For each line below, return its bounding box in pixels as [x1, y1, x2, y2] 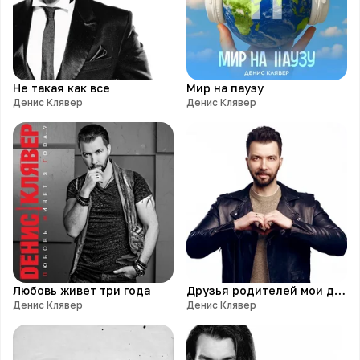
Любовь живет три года [13, 284, 150, 297]
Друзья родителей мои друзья [334, 284, 346, 297]
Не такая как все [13, 81, 110, 95]
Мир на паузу [186, 81, 264, 95]
